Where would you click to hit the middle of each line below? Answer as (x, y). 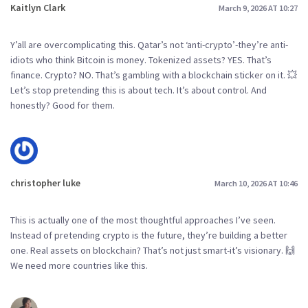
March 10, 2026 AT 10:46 (256, 183)
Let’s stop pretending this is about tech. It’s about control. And (139, 90)
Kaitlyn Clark (38, 8)
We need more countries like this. (79, 265)
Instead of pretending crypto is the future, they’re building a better (149, 235)
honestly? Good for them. (63, 105)
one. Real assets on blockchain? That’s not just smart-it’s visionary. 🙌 (153, 250)
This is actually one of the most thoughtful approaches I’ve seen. (143, 220)
